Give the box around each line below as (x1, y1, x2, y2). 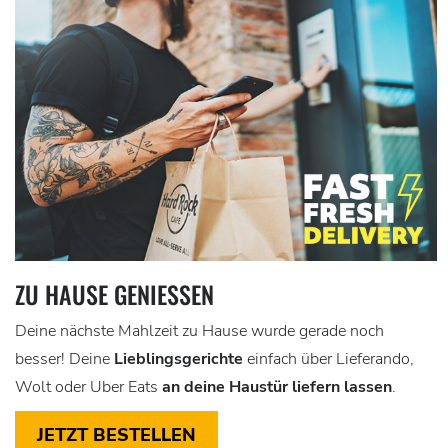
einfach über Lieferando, (247, 348, 414, 371)
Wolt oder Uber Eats (15, 376, 162, 399)
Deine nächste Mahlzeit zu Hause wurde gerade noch (15, 320, 384, 343)
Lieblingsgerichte (114, 348, 247, 371)
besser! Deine (15, 348, 114, 371)
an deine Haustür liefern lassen (162, 376, 392, 399)
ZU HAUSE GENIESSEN (15, 276, 201, 313)
